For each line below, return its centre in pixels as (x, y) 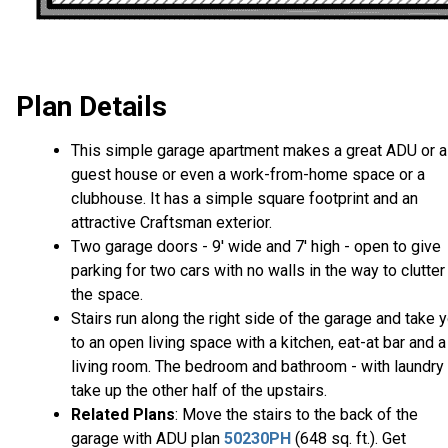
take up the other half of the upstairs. (201, 391)
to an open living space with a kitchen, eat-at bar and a (258, 343)
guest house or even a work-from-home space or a (248, 175)
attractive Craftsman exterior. (171, 223)
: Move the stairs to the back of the (296, 415)
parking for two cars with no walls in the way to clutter (258, 271)
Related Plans (123, 415)
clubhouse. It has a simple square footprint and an (244, 199)
